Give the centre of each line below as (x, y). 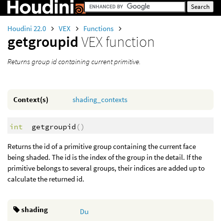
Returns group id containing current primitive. (74, 61)
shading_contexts (100, 99)
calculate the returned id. (46, 179)
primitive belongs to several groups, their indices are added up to (106, 168)
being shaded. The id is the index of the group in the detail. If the (105, 157)
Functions (99, 28)
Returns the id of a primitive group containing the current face (102, 147)
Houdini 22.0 (27, 28)
